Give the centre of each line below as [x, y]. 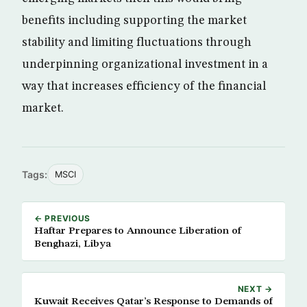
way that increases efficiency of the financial [144, 86]
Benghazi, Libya [73, 244]
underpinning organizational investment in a [145, 64]
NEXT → [255, 289]
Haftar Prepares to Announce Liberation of [138, 231]
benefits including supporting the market [134, 21]
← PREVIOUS [63, 218]
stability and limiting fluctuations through [137, 42]
